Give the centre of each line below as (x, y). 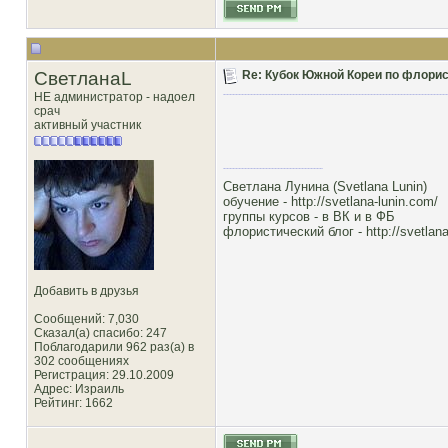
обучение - (257, 201)
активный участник (87, 125)
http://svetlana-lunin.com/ (364, 201)
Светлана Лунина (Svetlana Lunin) (325, 186)
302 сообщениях (81, 361)
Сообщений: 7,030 (86, 319)
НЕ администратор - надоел (114, 97)
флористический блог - (294, 231)
